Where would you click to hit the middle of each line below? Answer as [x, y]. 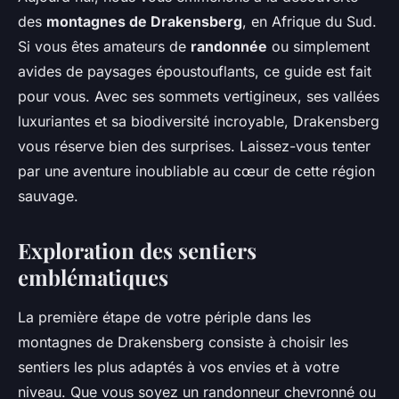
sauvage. [48, 196]
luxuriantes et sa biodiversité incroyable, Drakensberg [199, 122]
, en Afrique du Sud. [309, 22]
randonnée [229, 47]
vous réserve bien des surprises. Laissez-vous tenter [194, 147]
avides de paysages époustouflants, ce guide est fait [195, 72]
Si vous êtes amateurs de [104, 47]
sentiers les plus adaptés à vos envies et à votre [179, 367]
